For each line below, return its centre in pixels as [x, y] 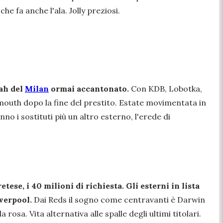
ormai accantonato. [89, 89]
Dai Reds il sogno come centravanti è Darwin [118, 200]
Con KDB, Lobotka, [166, 89]
